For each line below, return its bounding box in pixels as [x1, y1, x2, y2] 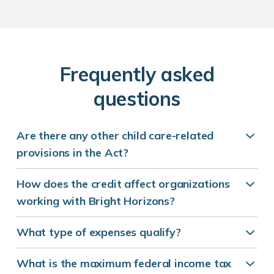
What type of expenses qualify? [17, 225, 181, 240]
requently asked [70, 62, 215, 87]
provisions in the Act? [17, 146, 129, 160]
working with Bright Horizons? [17, 194, 175, 209]
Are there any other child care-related [17, 128, 214, 143]
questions [93, 86, 181, 111]
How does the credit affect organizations [17, 177, 230, 191]
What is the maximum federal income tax [17, 256, 232, 271]
